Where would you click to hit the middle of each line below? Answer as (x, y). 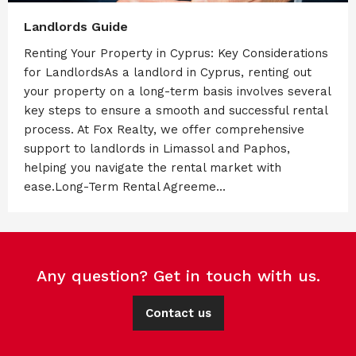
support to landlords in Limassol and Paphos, (157, 148)
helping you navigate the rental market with (153, 167)
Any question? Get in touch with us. (178, 276)
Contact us (178, 313)
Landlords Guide (76, 26)
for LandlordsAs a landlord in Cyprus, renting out (168, 72)
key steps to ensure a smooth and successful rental (176, 110)
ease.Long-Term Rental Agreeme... (125, 186)
